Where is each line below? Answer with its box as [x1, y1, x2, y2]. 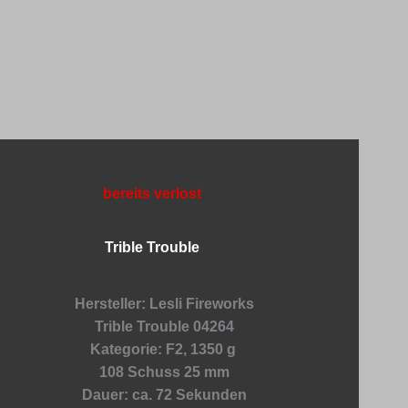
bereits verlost [103, 185, 202, 201]
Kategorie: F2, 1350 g [89, 341, 240, 357]
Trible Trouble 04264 [95, 318, 235, 334]
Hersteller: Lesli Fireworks [75, 295, 255, 311]
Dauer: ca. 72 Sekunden [82, 386, 248, 403]
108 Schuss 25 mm [99, 363, 230, 380]
